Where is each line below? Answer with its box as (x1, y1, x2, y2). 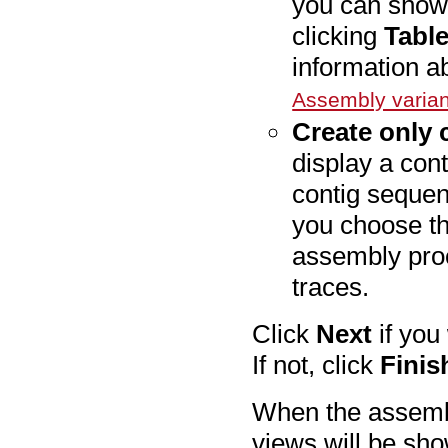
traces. (292, 271, 370, 302)
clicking (292, 20, 385, 51)
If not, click (252, 349, 381, 380)
